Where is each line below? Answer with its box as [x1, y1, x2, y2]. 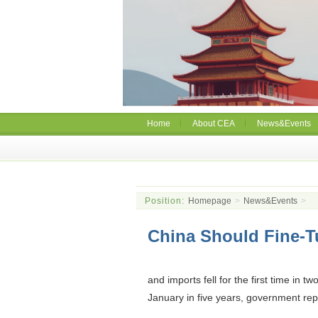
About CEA [192, 119, 235, 128]
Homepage [188, 196, 231, 206]
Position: [145, 196, 185, 206]
